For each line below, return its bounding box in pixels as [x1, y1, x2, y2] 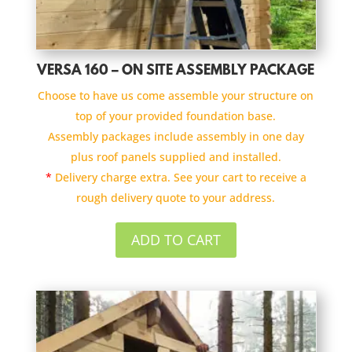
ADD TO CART [130, 230, 221, 250]
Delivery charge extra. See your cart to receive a [51, 169, 306, 185]
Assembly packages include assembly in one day [47, 128, 304, 144]
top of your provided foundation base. [75, 108, 277, 123]
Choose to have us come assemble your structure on [38, 87, 314, 103]
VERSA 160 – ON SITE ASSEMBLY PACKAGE [37, 63, 315, 79]
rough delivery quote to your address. [76, 189, 276, 205]
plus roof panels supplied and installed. [70, 148, 281, 164]
